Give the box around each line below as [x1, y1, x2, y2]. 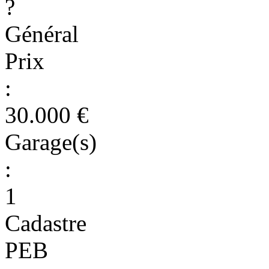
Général [5, 20, 79, 47]
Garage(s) [5, 128, 97, 155]
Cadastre [5, 210, 86, 236]
